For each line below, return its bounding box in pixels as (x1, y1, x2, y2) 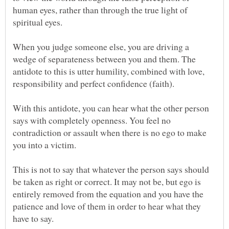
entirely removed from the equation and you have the (13, 188, 203, 200)
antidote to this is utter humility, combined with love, (13, 65, 204, 78)
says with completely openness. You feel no (13, 114, 171, 127)
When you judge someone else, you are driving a (13, 40, 189, 53)
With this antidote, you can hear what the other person (13, 102, 209, 114)
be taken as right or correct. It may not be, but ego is (13, 175, 201, 188)
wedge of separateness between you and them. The (13, 53, 196, 65)
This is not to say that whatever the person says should (13, 163, 209, 176)
